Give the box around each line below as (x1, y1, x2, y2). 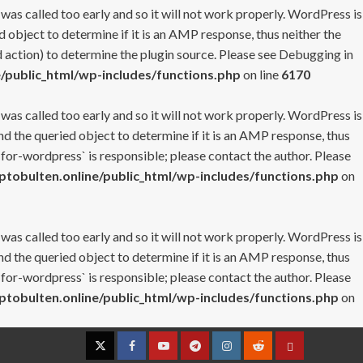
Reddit (257, 346, 291, 360)
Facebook (130, 346, 179, 360)
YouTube (162, 346, 208, 360)
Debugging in (279, 46, 353, 62)
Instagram (225, 346, 277, 360)
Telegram (194, 346, 241, 360)
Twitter (99, 346, 138, 360)
